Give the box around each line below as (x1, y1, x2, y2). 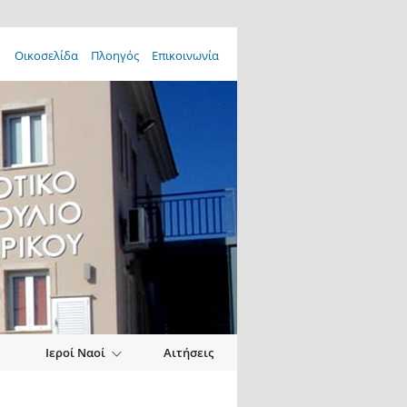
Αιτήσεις (163, 344, 213, 361)
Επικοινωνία (151, 47, 219, 64)
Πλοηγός (90, 47, 139, 64)
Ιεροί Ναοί (45, 344, 105, 361)
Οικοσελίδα (14, 47, 78, 64)
